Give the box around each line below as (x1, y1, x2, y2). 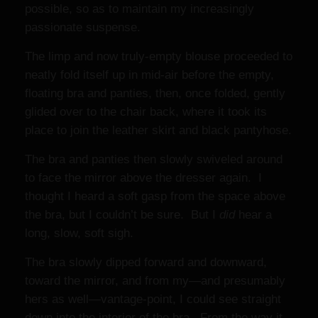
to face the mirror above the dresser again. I (25, 171, 262, 185)
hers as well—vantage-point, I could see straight (25, 292, 281, 306)
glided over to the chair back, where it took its (25, 105, 267, 119)
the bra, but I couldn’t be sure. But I (25, 208, 219, 221)
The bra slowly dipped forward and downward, (25, 256, 267, 269)
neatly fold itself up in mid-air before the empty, (25, 68, 274, 82)
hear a (235, 208, 272, 221)
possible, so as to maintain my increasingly (25, 2, 254, 16)
